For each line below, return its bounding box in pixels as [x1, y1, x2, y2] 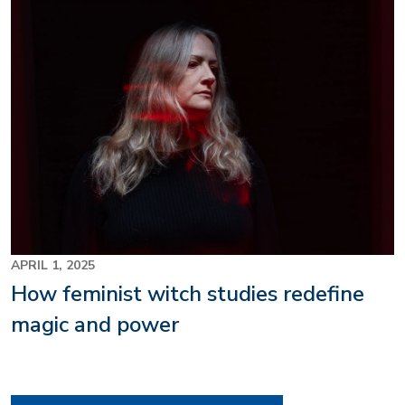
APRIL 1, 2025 [11, 257, 95, 275]
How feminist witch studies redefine [11, 279, 364, 309]
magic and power [11, 310, 179, 340]
